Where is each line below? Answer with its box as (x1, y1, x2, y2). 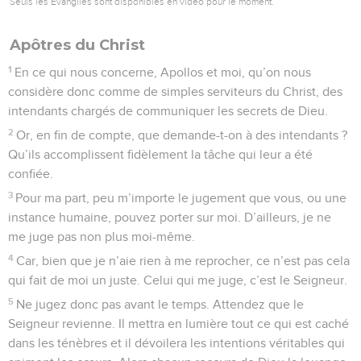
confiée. (8, 167, 53, 180)
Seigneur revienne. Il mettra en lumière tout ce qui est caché (8, 317, 349, 330)
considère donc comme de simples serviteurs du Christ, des (8, 85, 342, 98)
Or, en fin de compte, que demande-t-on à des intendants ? (16, 128, 348, 142)
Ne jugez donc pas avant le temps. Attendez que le (16, 297, 305, 311)
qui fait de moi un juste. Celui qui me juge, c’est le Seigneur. (8, 273, 347, 287)
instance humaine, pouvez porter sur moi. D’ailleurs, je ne (8, 210, 331, 224)
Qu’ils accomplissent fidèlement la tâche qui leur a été (8, 147, 313, 161)
